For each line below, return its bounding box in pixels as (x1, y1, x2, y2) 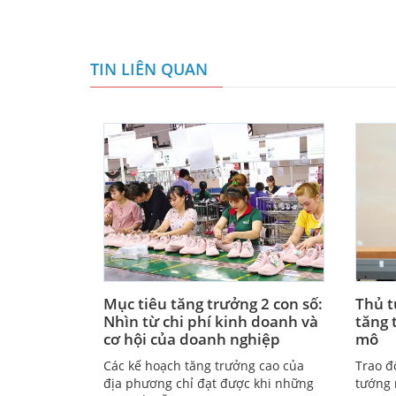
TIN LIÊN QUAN (90, 58, 208, 80)
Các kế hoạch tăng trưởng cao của (103, 357, 304, 375)
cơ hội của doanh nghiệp (103, 329, 280, 350)
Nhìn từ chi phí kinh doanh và (103, 311, 318, 332)
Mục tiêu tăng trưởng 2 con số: (103, 293, 323, 315)
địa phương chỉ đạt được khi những (103, 375, 314, 392)
